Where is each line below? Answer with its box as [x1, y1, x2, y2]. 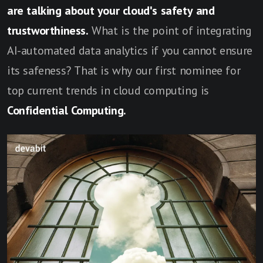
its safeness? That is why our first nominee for [7, 64, 241, 77]
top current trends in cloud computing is [7, 84, 210, 97]
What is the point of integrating [92, 24, 252, 38]
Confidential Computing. [7, 104, 126, 117]
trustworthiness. [7, 24, 92, 38]
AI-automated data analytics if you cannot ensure [7, 44, 252, 58]
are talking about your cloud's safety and [7, 4, 215, 18]
